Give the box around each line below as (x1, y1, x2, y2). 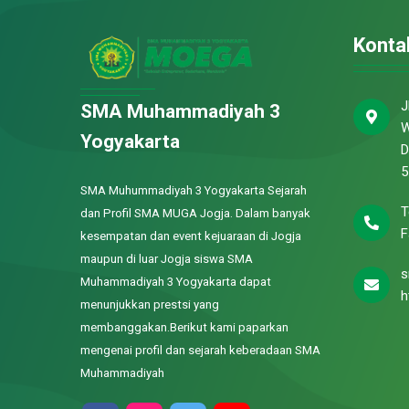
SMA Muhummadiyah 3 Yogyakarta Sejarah (79, 183, 307, 197)
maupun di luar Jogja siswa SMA (79, 251, 253, 266)
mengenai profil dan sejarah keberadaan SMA (79, 342, 320, 357)
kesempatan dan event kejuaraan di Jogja (79, 228, 301, 243)
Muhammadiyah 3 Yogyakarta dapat (79, 274, 271, 288)
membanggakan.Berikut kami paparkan (79, 320, 288, 334)
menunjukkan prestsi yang (79, 297, 219, 311)
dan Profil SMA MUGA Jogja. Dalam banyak (79, 205, 310, 220)
